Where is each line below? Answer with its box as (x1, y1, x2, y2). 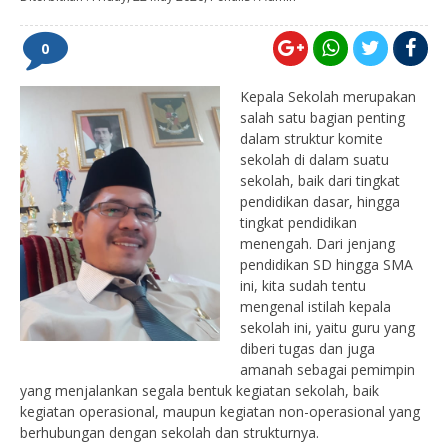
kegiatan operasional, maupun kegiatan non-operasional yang (20, 402, 420, 421)
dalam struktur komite (240, 129, 383, 148)
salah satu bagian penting (240, 108, 405, 127)
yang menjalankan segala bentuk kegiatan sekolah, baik (20, 381, 379, 400)
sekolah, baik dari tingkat (240, 171, 400, 190)
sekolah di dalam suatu (240, 150, 389, 169)
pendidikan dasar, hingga (240, 192, 400, 211)
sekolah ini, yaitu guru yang (240, 318, 415, 337)
